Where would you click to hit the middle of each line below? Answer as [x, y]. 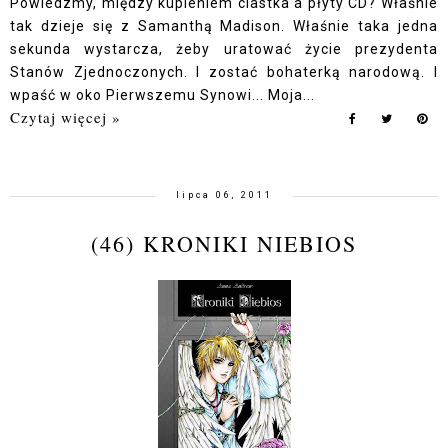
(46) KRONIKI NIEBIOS [224, 243]
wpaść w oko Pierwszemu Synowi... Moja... [162, 95]
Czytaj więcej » [65, 117]
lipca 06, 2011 [224, 195]
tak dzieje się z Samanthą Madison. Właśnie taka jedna [224, 26]
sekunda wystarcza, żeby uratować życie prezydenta [224, 49]
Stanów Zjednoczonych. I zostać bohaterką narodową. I [224, 72]
